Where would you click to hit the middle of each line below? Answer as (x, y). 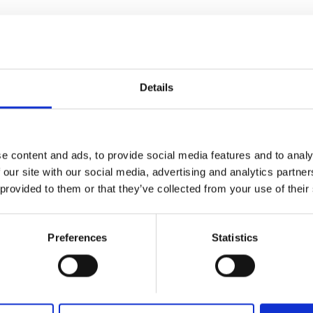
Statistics (235, 238)
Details (156, 87)
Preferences (78, 238)
